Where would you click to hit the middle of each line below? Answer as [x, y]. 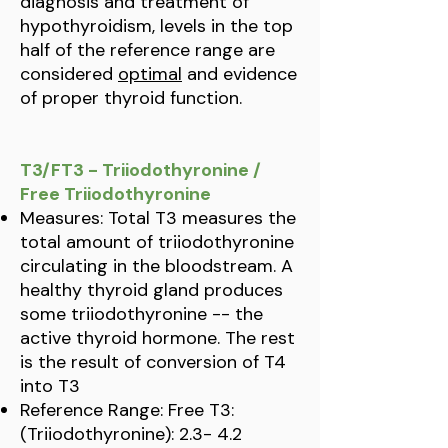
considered [69, 74]
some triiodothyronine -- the [141, 314]
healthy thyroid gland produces [151, 290]
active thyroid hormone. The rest [157, 338]
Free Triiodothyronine [115, 194]
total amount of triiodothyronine [157, 242]
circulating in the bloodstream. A [156, 266]
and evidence [239, 74]
